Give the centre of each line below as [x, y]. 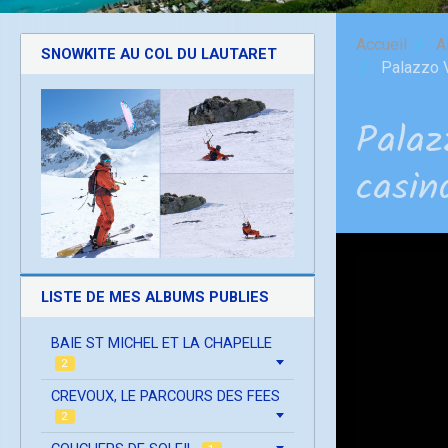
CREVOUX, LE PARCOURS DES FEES [165, 395]
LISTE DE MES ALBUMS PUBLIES [155, 296]
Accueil [381, 44]
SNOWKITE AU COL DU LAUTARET [159, 53]
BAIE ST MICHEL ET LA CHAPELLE [161, 342]
